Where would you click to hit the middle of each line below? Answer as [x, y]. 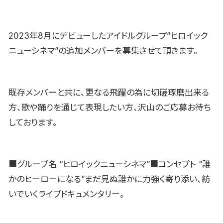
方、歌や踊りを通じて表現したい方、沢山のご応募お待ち [110, 107]
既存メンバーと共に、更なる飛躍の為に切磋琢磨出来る [109, 92]
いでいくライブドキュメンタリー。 [66, 194]
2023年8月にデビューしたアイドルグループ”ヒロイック [108, 36]
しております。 [33, 122]
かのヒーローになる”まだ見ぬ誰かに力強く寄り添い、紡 [109, 179]
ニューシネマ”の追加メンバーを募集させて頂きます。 [103, 51]
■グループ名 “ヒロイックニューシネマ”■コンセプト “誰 [110, 164]
